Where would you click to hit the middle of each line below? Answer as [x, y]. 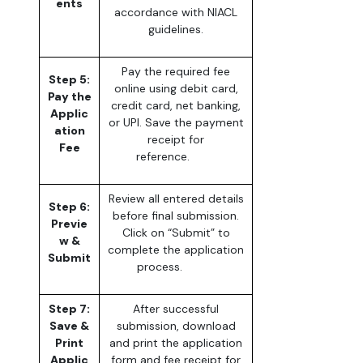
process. [176, 267]
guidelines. [176, 30]
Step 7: [69, 309]
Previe [69, 224]
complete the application [176, 250]
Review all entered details [176, 199]
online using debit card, [176, 89]
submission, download [176, 326]
